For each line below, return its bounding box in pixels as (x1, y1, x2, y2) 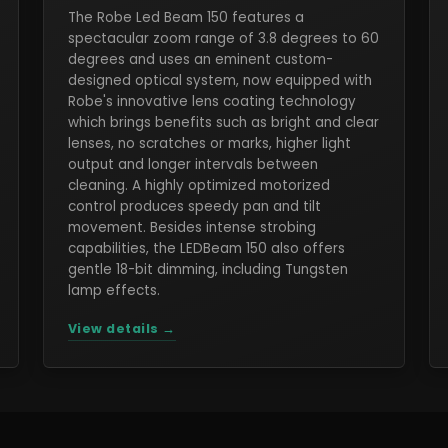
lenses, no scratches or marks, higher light (67, 134, 351, 153)
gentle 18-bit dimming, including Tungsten (67, 260, 348, 279)
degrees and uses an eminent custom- (67, 50, 333, 69)
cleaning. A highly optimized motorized (67, 176, 330, 195)
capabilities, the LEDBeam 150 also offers (67, 239, 345, 258)
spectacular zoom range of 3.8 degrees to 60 (67, 29, 379, 48)
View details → (67, 320, 176, 337)
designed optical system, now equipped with (67, 71, 372, 90)
